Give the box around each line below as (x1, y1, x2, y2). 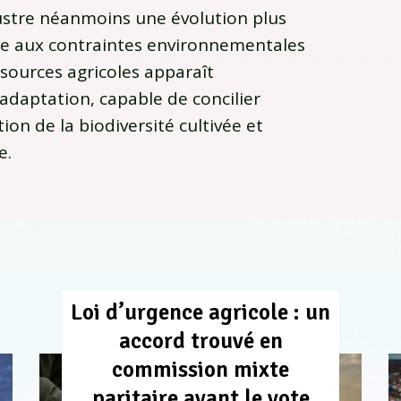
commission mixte (112, 355, 289, 384)
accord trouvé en (118, 327, 283, 355)
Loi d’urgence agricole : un (71, 298, 330, 327)
